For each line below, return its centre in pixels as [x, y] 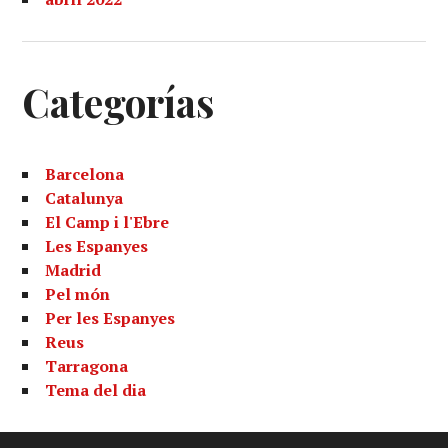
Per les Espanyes [110, 318]
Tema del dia [96, 390]
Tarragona [87, 366]
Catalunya [84, 198]
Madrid [73, 270]
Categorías [118, 102]
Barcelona [85, 174]
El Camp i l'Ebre [107, 222]
